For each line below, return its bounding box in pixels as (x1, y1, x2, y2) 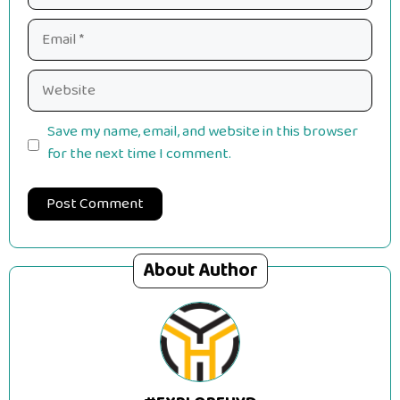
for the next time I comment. (46, 141, 231, 166)
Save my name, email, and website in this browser (46, 119, 358, 144)
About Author (142, 255, 258, 286)
